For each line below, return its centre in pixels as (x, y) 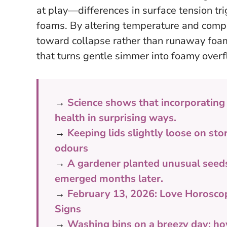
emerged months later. (109, 178)
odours (71, 148)
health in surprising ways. (116, 118)
